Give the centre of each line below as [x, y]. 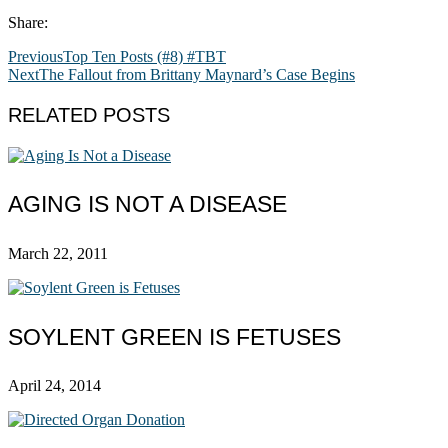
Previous [35, 56]
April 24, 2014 [54, 386]
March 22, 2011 [58, 253]
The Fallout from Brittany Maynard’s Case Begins [197, 74]
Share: [28, 22]
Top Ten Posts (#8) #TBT [144, 56]
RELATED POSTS [89, 114]
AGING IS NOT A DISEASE [147, 204]
